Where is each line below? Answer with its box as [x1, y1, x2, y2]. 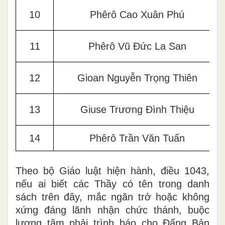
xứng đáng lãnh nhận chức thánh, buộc [16, 204, 209, 215]
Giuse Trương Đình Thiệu [80, 103, 194, 115]
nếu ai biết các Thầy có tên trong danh [16, 178, 209, 189]
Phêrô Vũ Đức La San [88, 40, 186, 52]
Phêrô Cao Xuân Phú [90, 9, 184, 20]
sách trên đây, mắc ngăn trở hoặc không [16, 191, 209, 202]
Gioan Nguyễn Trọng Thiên [77, 72, 197, 83]
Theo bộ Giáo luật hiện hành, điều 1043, [16, 165, 209, 176]
